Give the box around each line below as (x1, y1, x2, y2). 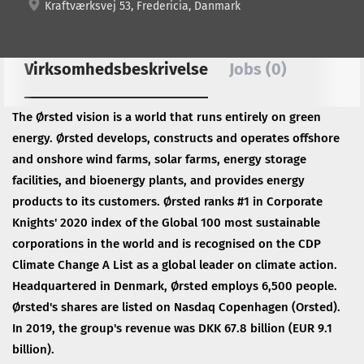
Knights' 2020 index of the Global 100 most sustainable (12, 215, 320, 230)
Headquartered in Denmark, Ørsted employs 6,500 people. (12, 279, 337, 293)
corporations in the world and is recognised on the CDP (12, 236, 321, 251)
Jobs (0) (229, 59, 287, 79)
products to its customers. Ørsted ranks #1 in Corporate (12, 194, 323, 209)
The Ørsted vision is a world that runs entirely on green (12, 110, 321, 124)
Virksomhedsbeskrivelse (24, 59, 208, 79)
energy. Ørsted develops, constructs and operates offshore (12, 131, 340, 145)
